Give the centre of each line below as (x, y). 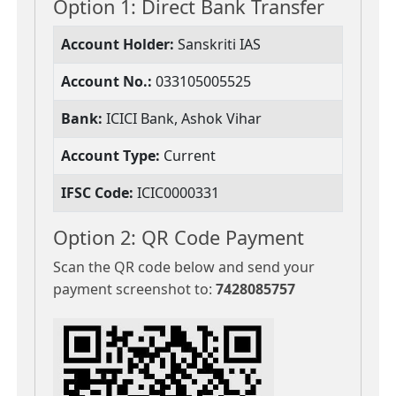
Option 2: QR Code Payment (179, 238)
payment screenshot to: (134, 289)
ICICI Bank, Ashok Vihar (182, 119)
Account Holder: (118, 45)
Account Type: (110, 156)
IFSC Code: (97, 193)
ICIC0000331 (176, 193)
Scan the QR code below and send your (184, 267)
